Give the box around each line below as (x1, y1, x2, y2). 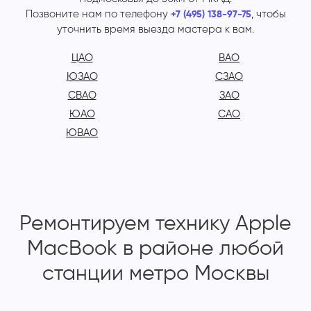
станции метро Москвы (42, 264, 269, 285)
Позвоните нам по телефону (25, 9, 171, 20)
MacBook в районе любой (27, 239, 284, 260)
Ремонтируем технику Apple (19, 214, 292, 235)
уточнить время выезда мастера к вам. (57, 24, 254, 35)
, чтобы (251, 9, 286, 20)
